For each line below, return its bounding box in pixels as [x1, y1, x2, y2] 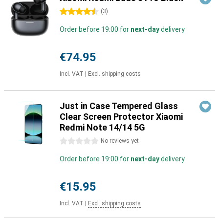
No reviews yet [101, 137, 139, 144]
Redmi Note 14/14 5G [60, 122, 145, 132]
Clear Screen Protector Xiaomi [60, 111, 183, 122]
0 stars [60, 137, 82, 145]
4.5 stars [60, 8, 88, 16]
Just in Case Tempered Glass [60, 101, 178, 111]
